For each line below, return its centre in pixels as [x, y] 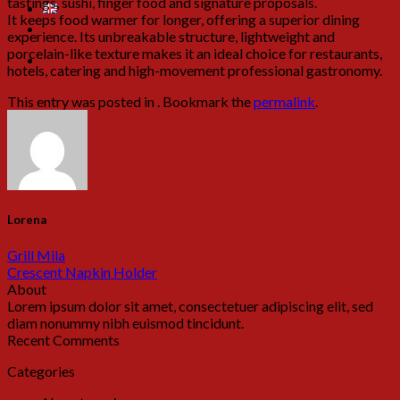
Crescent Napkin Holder [82, 272]
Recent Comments [63, 340]
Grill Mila [36, 255]
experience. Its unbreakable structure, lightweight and [171, 36]
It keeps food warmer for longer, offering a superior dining [183, 19]
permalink [284, 101]
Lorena [27, 220]
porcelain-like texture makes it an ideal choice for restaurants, [195, 53]
